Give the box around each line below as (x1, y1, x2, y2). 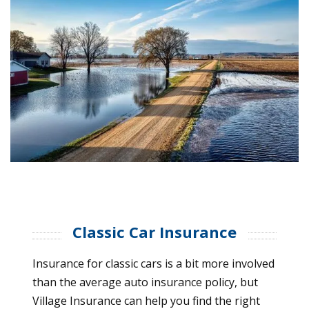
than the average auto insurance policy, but (32, 275, 258, 290)
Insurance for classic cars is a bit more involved (32, 256, 275, 272)
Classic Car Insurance (72, 221, 237, 243)
